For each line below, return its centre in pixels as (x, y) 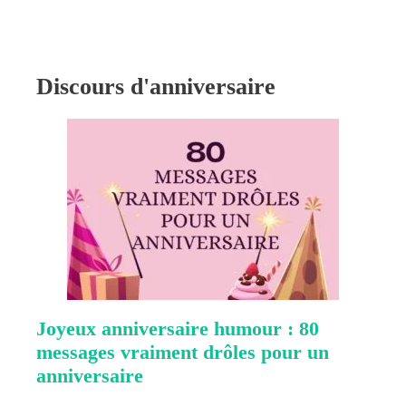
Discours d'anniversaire (156, 86)
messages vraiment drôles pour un (183, 352)
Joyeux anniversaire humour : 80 (178, 328)
